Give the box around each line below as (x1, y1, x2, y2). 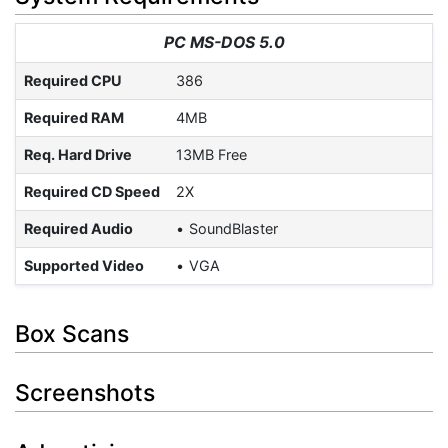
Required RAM (24, 109, 124, 127)
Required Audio (24, 220, 133, 238)
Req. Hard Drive (24, 146, 132, 164)
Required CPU (24, 72, 122, 90)
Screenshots (15, 379, 155, 408)
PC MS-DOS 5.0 (163, 33, 285, 53)
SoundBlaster (189, 220, 279, 238)
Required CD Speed (24, 183, 160, 201)
